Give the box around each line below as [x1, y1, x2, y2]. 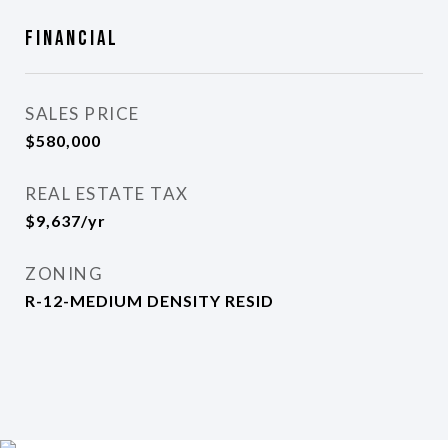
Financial [25, 26, 119, 51]
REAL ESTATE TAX [25, 183, 189, 204]
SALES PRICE [25, 103, 140, 124]
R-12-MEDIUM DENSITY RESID [25, 291, 274, 310]
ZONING [25, 263, 103, 284]
